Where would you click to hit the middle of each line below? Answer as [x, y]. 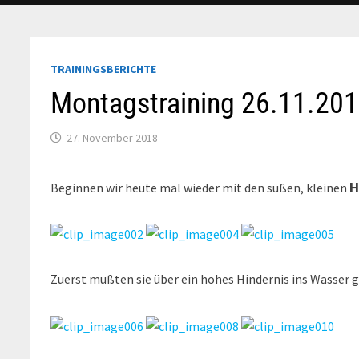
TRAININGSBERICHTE [104, 69]
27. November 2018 [113, 137]
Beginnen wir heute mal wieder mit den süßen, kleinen [200, 187]
